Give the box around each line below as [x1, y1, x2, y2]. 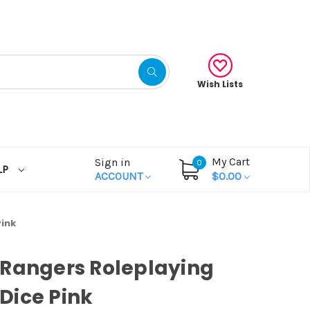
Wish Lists [197, 77, 243, 90]
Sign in [95, 155, 130, 169]
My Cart [212, 154, 250, 168]
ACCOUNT [95, 169, 145, 183]
